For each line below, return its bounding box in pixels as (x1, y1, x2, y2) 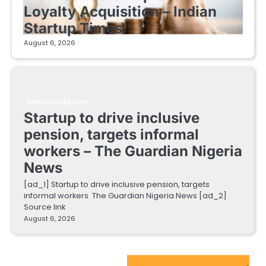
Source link (24, 201, 65, 213)
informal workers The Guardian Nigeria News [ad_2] (24, 190, 227, 202)
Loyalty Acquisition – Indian (24, 3, 217, 21)
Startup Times (24, 20, 122, 37)
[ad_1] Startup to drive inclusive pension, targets (24, 179, 210, 191)
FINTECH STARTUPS (27, 98, 88, 107)
